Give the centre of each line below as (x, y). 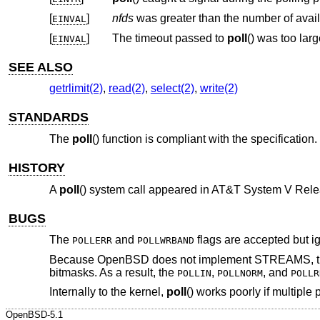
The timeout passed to (169, 38)
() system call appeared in (145, 189)
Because (73, 259)
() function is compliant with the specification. (204, 139)
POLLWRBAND (165, 241)
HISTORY (37, 167)
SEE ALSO (41, 67)
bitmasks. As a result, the (113, 272)
